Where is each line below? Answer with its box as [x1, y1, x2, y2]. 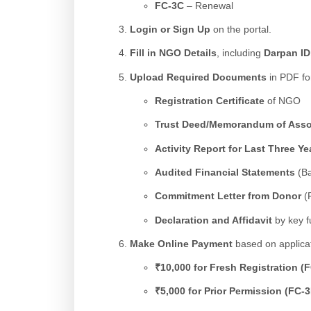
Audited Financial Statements [154, 166, 295, 178]
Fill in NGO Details [130, 47, 217, 59]
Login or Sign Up [130, 24, 210, 35]
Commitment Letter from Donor [154, 190, 301, 202]
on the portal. [210, 24, 271, 35]
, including [217, 47, 264, 59]
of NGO [264, 95, 301, 107]
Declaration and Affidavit [154, 214, 272, 226]
